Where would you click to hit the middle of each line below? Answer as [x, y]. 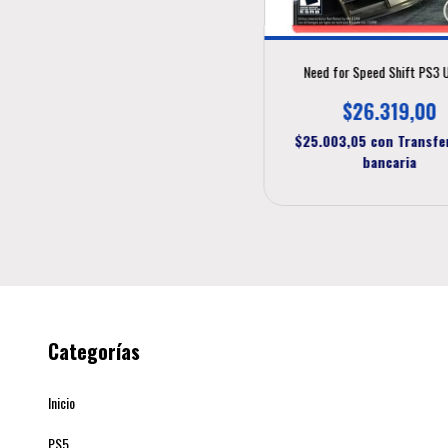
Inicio [61, 403]
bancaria [389, 161]
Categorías [94, 350]
